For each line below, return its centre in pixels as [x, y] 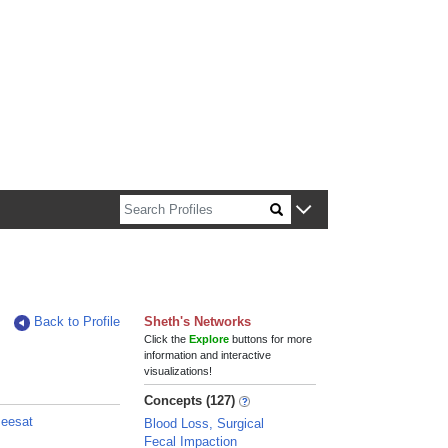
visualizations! [178, 371]
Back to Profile [77, 321]
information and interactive [208, 355]
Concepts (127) [190, 400]
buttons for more [271, 339]
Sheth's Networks [198, 321]
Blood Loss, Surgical [204, 423]
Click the [167, 339]
